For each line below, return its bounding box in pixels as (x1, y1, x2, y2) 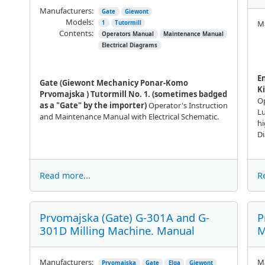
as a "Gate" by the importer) (39, 99, 148, 111)
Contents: (59, 27, 93, 38)
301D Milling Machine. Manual (39, 222, 195, 238)
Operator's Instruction (148, 99, 228, 111)
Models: (65, 16, 93, 27)
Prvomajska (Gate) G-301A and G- (39, 209, 209, 225)
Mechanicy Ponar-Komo (96, 77, 188, 88)
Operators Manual (102, 30, 154, 38)
